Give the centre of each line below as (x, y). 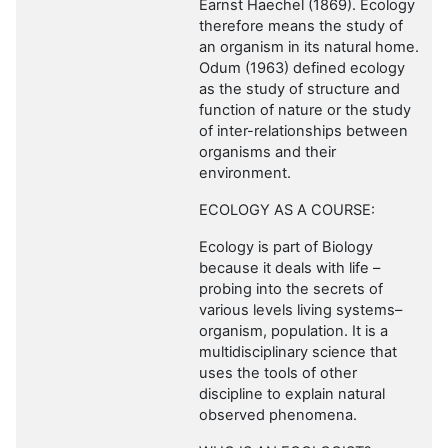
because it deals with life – (289, 268)
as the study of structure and (299, 89)
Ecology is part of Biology (286, 247)
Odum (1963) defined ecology (302, 68)
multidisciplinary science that (298, 352)
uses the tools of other (278, 373)
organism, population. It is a (293, 331)
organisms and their (267, 152)
